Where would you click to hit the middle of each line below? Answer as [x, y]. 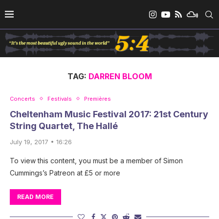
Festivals [60, 99]
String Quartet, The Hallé [64, 126]
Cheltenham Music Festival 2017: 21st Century [109, 114]
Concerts [22, 99]
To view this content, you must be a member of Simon [96, 160]
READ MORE [35, 197]
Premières [98, 99]
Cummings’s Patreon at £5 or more [65, 173]
